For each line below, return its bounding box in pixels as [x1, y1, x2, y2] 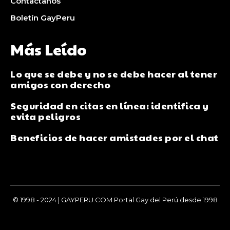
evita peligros [10, 110, 81, 123]
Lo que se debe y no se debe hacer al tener [10, 67, 217, 81]
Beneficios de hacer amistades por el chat [10, 131, 219, 144]
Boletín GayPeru [10, 13, 75, 23]
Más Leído [10, 39, 87, 60]
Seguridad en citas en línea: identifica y [10, 99, 209, 112]
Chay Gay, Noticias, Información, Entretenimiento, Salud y [18, 205, 212, 214]
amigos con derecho [10, 78, 110, 91]
